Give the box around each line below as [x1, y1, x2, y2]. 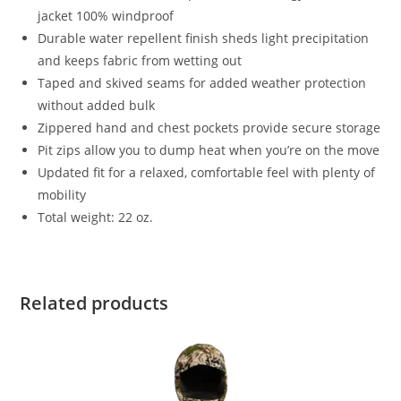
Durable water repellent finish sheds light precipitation [38, 30, 370, 47]
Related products [20, 291, 169, 316]
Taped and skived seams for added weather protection [38, 74, 367, 92]
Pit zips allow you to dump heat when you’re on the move [38, 141, 380, 159]
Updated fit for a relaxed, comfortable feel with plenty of [38, 164, 376, 182]
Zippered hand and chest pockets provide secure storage [38, 119, 381, 137]
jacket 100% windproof [38, 7, 175, 25]
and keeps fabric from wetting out [38, 52, 243, 70]
